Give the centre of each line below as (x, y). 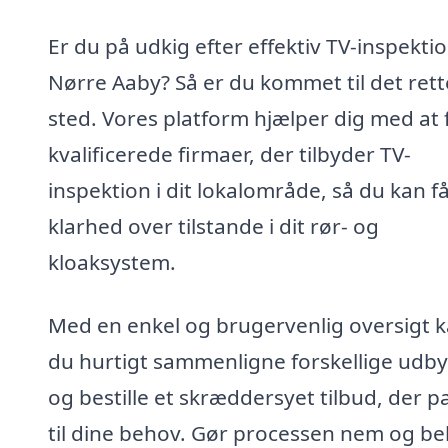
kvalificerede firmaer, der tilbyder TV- (229, 153)
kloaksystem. (112, 261)
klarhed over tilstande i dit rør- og (213, 225)
